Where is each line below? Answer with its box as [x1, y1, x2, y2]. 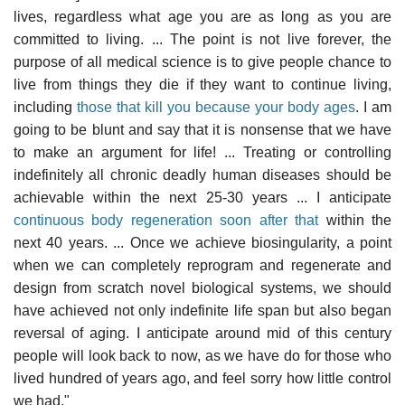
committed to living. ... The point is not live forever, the [14, 31, 391, 47]
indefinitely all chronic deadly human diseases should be [14, 166, 391, 183]
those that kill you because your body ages [77, 99, 355, 115]
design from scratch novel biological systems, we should [14, 279, 391, 296]
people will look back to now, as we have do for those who [14, 347, 391, 363]
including [14, 99, 77, 115]
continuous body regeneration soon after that [14, 212, 319, 228]
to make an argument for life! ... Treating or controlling [14, 144, 391, 160]
